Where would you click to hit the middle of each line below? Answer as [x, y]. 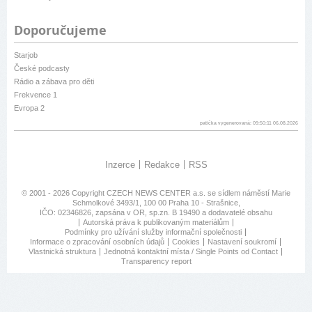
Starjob [26, 55]
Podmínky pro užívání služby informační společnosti [153, 232]
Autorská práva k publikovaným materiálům [156, 223]
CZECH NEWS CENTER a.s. [157, 193]
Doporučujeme [60, 31]
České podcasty [42, 69]
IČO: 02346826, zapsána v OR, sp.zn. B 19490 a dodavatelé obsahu [156, 213]
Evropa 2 [29, 108]
